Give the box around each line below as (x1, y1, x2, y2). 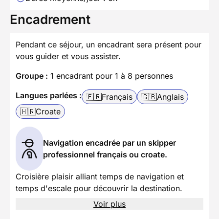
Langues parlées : (16, 90, 82, 100)
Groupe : (16, 70, 48, 81)
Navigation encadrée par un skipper (43, 137, 176, 148)
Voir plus (93, 198, 126, 209)
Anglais (157, 91, 184, 102)
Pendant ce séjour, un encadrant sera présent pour (16, 39, 201, 49)
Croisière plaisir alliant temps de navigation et (16, 171, 184, 181)
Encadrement (10, 11, 90, 27)
